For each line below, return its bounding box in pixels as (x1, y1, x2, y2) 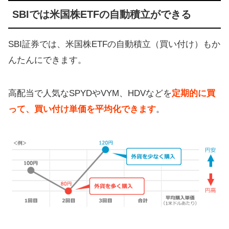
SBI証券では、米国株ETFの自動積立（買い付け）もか (8, 39, 220, 49)
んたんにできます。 (8, 55, 86, 65)
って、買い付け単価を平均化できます (8, 104, 156, 114)
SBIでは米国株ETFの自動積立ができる (12, 8, 191, 20)
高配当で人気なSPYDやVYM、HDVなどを (8, 88, 172, 98)
